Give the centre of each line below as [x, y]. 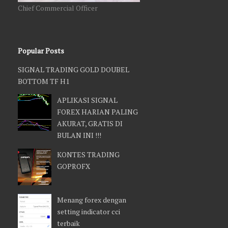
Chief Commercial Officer [58, 8]
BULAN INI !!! [79, 135]
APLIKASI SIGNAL [87, 100]
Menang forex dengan [92, 200]
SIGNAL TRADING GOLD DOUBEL [74, 69]
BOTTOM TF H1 [44, 81]
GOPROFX [74, 166]
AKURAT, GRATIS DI [90, 124]
